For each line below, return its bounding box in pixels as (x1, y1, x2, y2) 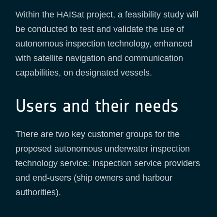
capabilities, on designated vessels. (15, 68, 152, 78)
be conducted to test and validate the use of (15, 24, 184, 34)
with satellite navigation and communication (15, 53, 183, 63)
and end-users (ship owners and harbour (15, 173, 172, 183)
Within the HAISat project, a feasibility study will (15, 10, 199, 20)
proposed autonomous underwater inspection (15, 144, 190, 154)
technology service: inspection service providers (15, 158, 200, 169)
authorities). (15, 187, 61, 198)
